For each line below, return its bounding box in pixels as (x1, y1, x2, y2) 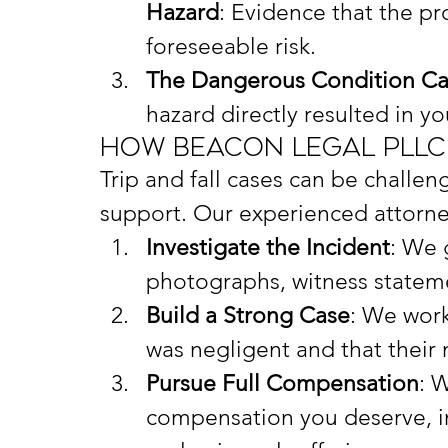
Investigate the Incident (146, 234, 390, 261)
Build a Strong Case (146, 302, 350, 329)
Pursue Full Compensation (146, 370, 419, 397)
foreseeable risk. (146, 33, 316, 60)
